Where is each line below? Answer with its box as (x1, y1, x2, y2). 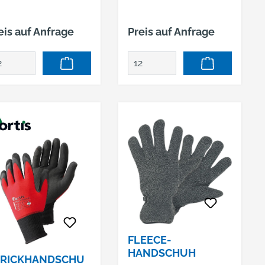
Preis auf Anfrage (127, 25, 215, 38)
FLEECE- (127, 234, 172, 246)
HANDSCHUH (127, 247, 196, 259)
